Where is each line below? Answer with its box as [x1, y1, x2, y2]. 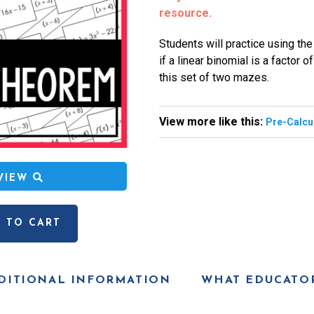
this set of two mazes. [158, 71, 269, 84]
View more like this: [158, 115, 266, 128]
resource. [158, 6, 212, 20]
